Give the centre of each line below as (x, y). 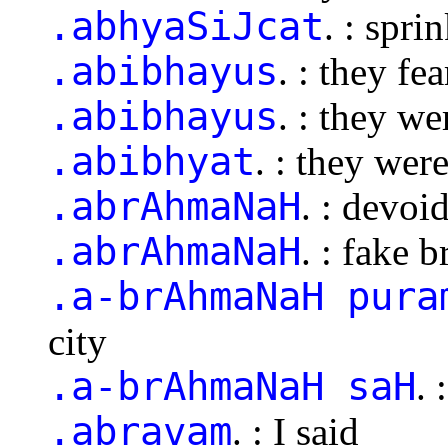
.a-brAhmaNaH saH (232, 386)
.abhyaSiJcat (186, 26)
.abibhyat (151, 161)
